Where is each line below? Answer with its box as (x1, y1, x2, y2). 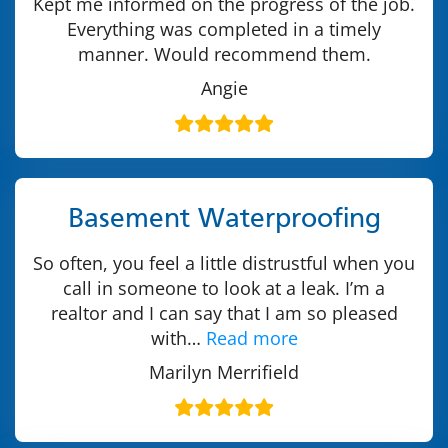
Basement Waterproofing (67, 206, 381, 233)
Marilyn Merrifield (149, 359, 299, 384)
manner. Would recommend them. (77, 41, 371, 66)
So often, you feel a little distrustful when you (33, 250, 415, 275)
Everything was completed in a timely (67, 16, 381, 41)
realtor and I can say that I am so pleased (50, 300, 398, 325)
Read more (205, 325, 298, 350)
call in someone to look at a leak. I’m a (63, 275, 385, 300)
